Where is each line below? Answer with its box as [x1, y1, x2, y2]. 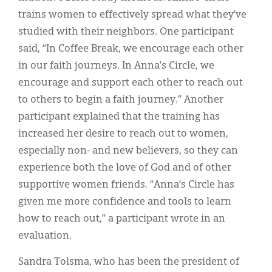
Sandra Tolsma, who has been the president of [18, 257, 239, 267]
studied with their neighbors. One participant [18, 27, 234, 37]
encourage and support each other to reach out [18, 78, 243, 88]
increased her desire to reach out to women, [18, 129, 228, 139]
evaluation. [18, 231, 72, 241]
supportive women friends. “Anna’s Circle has [18, 180, 234, 190]
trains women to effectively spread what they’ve [18, 10, 246, 20]
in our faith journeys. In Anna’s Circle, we [18, 61, 214, 71]
